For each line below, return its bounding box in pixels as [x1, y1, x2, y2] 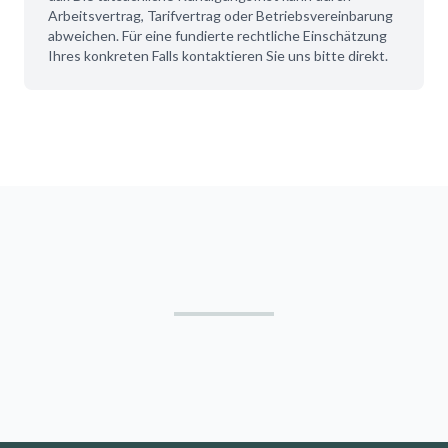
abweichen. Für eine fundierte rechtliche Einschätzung [48, 27, 387, 44]
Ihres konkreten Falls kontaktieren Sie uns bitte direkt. [48, 47, 388, 64]
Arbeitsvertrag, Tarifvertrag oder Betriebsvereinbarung [48, 7, 393, 24]
